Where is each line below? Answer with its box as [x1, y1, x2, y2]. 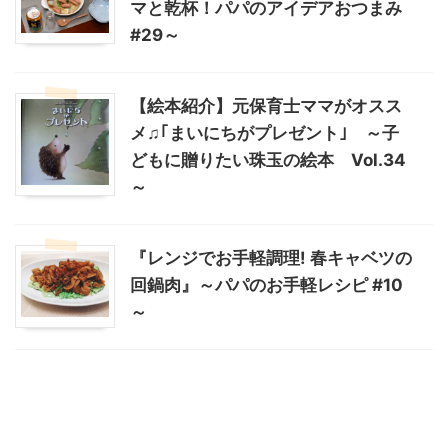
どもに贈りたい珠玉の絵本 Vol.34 [130, 150, 406, 170]
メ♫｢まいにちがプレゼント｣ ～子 [130, 123, 399, 143]
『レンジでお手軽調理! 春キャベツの [130, 248, 412, 268]
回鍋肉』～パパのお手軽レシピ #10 [130, 275, 403, 295]
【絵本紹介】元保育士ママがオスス [130, 96, 402, 116]
